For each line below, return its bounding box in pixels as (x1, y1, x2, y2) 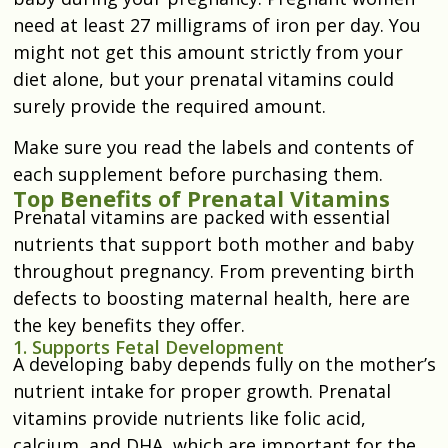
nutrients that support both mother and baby (13, 231, 414, 256)
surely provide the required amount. (13, 93, 326, 118)
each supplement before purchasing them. (13, 161, 388, 186)
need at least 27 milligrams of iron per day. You (13, 12, 421, 37)
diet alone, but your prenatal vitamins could (13, 66, 394, 91)
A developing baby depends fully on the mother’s (13, 351, 436, 376)
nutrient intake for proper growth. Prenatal (13, 378, 391, 403)
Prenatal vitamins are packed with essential (13, 204, 390, 229)
